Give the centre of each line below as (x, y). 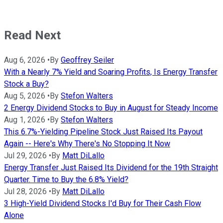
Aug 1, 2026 (25, 119)
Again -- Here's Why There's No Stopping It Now (87, 143)
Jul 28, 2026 (25, 191)
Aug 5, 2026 (25, 96)
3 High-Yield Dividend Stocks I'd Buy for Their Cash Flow (103, 203)
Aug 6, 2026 (25, 60)
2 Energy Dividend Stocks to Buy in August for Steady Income (111, 108)
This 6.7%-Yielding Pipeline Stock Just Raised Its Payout (103, 131)
